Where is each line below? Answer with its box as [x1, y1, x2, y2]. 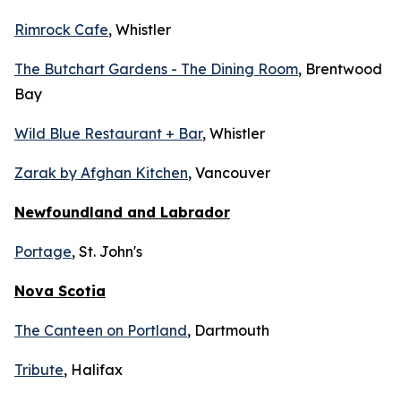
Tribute [14, 361, 64, 379]
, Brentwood [298, 60, 382, 78]
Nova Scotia [14, 282, 106, 300]
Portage [14, 243, 72, 260]
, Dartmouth [187, 321, 269, 339]
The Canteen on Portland [14, 321, 187, 339]
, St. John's [72, 243, 142, 260]
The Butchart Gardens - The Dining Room [14, 60, 298, 78]
